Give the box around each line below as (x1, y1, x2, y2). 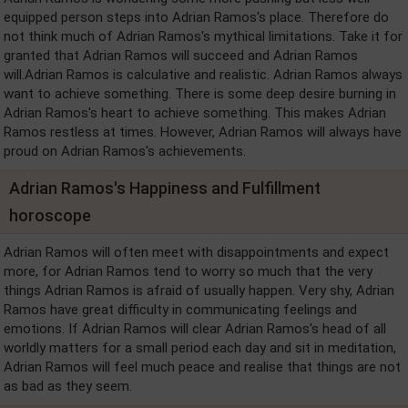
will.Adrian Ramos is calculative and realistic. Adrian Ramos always (4, 66, 403, 83)
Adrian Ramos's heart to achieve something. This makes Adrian (4, 105, 386, 121)
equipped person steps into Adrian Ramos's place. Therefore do (4, 9, 389, 25)
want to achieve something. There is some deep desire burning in (4, 86, 396, 102)
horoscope (9, 206, 91, 225)
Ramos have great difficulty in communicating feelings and (4, 301, 357, 318)
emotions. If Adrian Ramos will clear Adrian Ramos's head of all (4, 321, 386, 337)
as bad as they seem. (4, 378, 132, 394)
